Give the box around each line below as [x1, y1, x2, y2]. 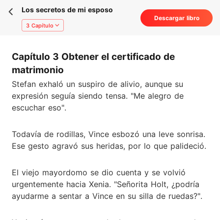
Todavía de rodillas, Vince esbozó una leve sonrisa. [12, 129, 205, 139]
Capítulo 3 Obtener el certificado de [12, 51, 175, 62]
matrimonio [12, 64, 64, 76]
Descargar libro [154, 14, 199, 22]
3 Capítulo [26, 22, 54, 29]
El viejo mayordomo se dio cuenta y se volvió [12, 167, 186, 177]
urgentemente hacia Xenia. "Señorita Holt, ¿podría [12, 179, 199, 189]
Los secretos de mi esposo [22, 5, 113, 14]
